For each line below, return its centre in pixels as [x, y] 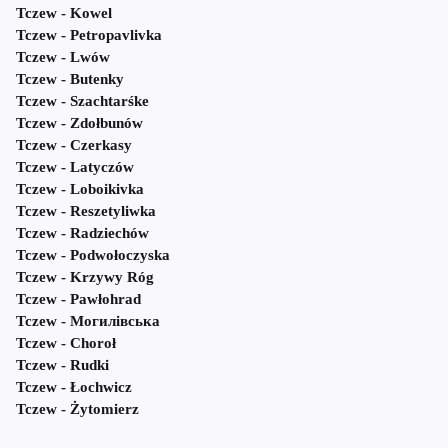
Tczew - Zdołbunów [79, 123]
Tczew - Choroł [66, 343]
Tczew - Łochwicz [74, 387]
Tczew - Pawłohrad [78, 299]
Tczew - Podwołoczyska [93, 255]
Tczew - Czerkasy [74, 145]
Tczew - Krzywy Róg [85, 277]
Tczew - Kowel [64, 13]
